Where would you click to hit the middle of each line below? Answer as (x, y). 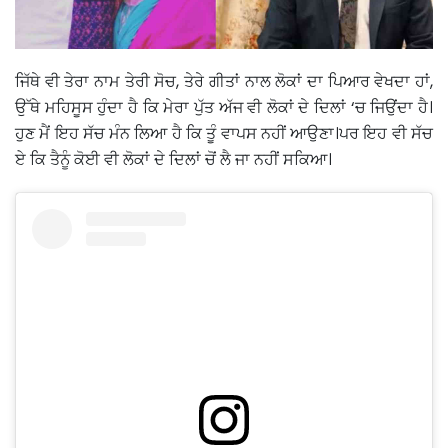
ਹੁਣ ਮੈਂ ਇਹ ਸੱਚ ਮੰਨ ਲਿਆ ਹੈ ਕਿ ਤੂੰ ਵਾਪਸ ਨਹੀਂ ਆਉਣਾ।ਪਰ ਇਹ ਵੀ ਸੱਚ (224, 133)
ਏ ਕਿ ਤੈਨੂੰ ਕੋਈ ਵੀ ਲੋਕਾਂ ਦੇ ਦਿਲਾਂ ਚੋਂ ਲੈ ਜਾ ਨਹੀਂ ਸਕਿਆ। (173, 159)
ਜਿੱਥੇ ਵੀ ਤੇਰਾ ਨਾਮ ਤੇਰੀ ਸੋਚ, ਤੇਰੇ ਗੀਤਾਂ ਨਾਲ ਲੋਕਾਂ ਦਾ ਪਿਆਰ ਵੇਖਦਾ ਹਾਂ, (224, 81)
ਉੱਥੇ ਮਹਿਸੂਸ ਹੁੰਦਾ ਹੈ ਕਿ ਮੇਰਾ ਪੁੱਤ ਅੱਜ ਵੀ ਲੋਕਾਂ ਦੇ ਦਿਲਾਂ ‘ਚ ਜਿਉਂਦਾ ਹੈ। (224, 107)
